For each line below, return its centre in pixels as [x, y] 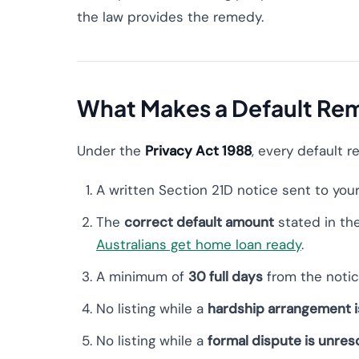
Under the [111, 151]
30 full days [226, 276]
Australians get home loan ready [199, 244]
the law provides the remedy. [170, 17]
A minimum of [142, 276]
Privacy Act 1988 [198, 151]
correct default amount [199, 222]
